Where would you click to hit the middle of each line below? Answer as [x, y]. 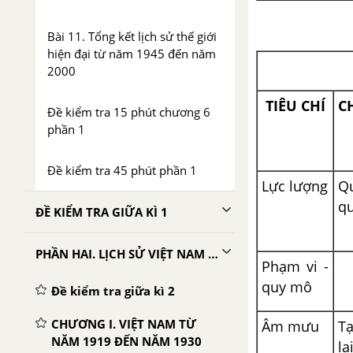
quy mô [287, 287]
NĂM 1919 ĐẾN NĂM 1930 [126, 341]
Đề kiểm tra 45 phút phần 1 [122, 170]
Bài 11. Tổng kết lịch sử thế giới [132, 36]
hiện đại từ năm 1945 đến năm [132, 54]
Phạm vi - [295, 267]
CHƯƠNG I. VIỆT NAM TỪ [124, 324]
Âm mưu [290, 327]
